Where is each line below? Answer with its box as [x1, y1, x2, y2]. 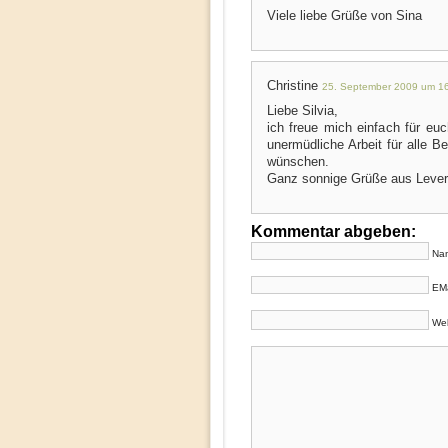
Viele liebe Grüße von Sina [266, 8, 422, 23]
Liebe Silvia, [266, 103, 338, 118]
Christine [266, 78, 322, 93]
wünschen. [266, 154, 329, 169]
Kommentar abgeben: [250, 223, 416, 240]
